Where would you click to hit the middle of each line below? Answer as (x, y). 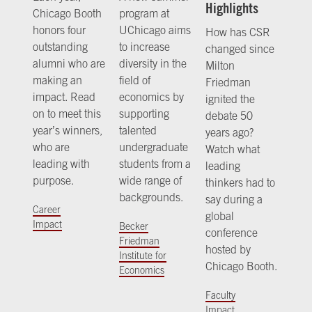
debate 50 (229, 116)
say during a (234, 200)
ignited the (230, 99)
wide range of (150, 180)
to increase (145, 46)
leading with (62, 163)
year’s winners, (68, 130)
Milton (220, 66)
